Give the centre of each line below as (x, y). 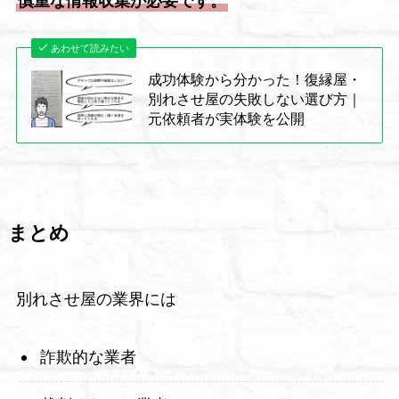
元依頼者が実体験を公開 (227, 119)
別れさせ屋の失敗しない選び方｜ (255, 99)
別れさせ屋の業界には (96, 300)
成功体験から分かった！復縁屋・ (255, 80)
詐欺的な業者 (88, 358)
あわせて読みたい (90, 49)
